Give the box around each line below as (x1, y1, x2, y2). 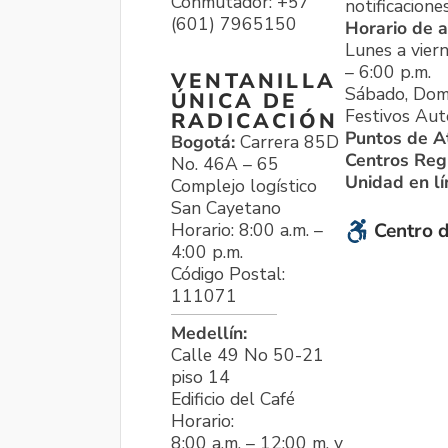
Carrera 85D (240, 129, 339, 154)
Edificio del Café (171, 386, 295, 411)
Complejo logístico (171, 173, 317, 198)
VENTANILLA (171, 66, 336, 95)
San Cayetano (171, 195, 281, 220)
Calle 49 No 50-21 (171, 342, 324, 367)
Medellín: (171, 320, 247, 345)
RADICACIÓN (171, 106, 338, 135)
